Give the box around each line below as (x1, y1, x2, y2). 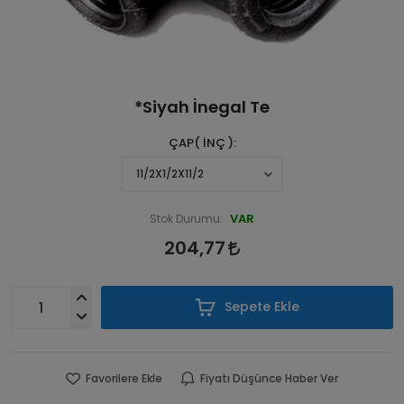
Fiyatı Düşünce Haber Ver (200, 373, 338, 384)
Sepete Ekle (220, 300, 299, 313)
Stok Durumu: (150, 214, 223, 225)
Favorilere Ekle (86, 373, 162, 384)
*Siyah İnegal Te (134, 99, 270, 115)
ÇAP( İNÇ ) (168, 137, 234, 149)
